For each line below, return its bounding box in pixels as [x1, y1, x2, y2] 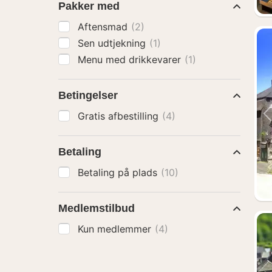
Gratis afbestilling [78, 110, 161, 122]
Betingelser [58, 89, 118, 101]
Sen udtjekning [78, 37, 149, 49]
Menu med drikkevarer [78, 53, 184, 66]
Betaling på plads [78, 166, 160, 178]
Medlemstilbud [58, 202, 135, 214]
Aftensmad [78, 21, 131, 33]
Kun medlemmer [78, 223, 154, 235]
